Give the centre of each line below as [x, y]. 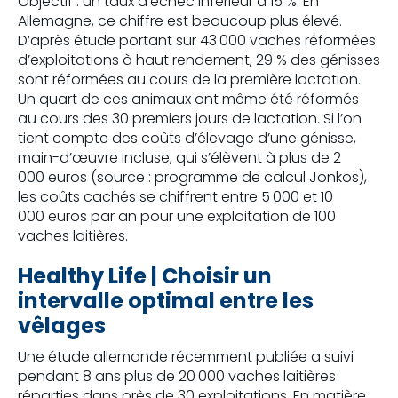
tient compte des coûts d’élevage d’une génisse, [187, 139]
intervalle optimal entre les [166, 301]
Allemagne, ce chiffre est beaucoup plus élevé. [180, 21]
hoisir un [225, 276]
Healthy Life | [90, 276]
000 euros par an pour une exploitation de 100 [177, 217]
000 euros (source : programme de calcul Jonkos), [192, 178]
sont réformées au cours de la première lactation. [189, 80]
